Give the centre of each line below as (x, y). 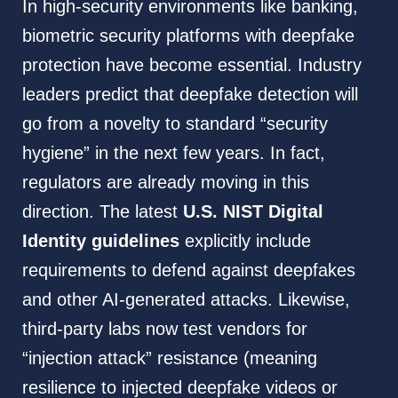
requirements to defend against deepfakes (188, 270)
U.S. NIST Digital (253, 211)
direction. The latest (102, 211)
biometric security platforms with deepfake (188, 35)
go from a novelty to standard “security (175, 123)
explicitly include (245, 240)
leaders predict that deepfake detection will (190, 94)
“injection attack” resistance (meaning (169, 358)
